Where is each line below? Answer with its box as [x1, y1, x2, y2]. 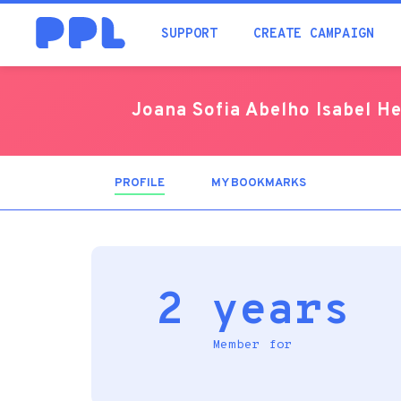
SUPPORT [161, 26, 218, 43]
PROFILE [115, 176, 165, 191]
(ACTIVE [165, 176, 210, 191]
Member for [212, 337, 293, 353]
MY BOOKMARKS [211, 176, 306, 191]
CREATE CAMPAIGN [253, 26, 374, 43]
